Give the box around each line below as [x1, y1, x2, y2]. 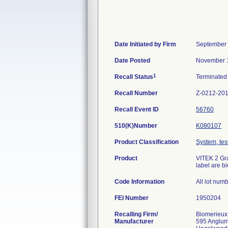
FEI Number [115, 194, 149, 202]
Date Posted [115, 57, 150, 64]
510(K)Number [115, 122, 157, 129]
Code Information [115, 178, 164, 185]
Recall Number [115, 90, 158, 97]
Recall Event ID [115, 106, 159, 113]
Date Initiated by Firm [115, 41, 176, 48]
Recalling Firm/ [115, 211, 158, 218]
